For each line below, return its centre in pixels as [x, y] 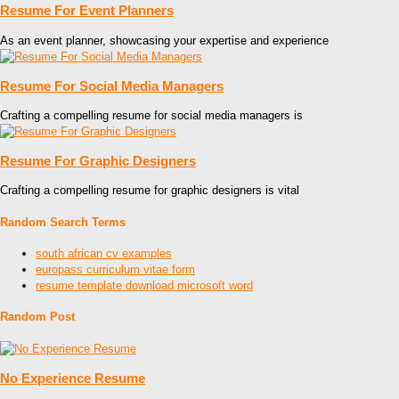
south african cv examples [104, 253]
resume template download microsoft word [144, 285]
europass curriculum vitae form [115, 269]
